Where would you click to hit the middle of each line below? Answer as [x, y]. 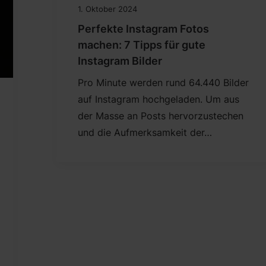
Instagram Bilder [120, 61]
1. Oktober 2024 [107, 9]
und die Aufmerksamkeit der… [145, 133]
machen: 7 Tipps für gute [141, 45]
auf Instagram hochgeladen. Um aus [158, 99]
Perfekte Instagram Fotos [143, 29]
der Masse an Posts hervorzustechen [160, 116]
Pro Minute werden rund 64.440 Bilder [163, 83]
